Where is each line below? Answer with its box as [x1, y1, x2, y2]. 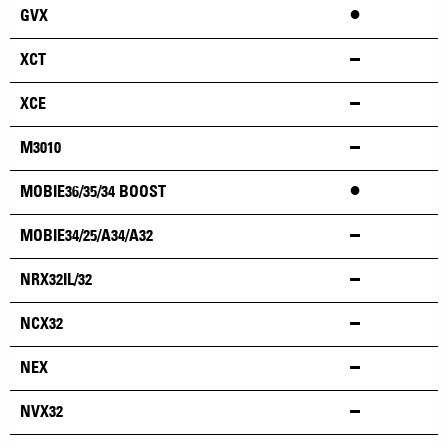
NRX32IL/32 [20, 269, 92, 289]
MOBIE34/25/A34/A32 [20, 225, 153, 245]
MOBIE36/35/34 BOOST [20, 181, 166, 201]
